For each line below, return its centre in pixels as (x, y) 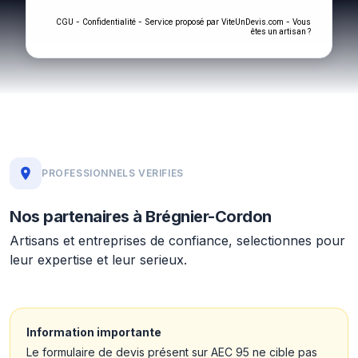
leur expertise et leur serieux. (98, 260)
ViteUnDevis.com (253, 22)
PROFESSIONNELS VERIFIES (113, 173)
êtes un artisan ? (281, 32)
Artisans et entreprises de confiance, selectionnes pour (177, 241)
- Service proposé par (179, 22)
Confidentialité (109, 22)
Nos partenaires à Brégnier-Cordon (141, 217)
